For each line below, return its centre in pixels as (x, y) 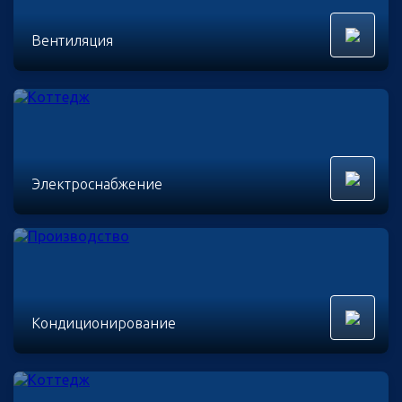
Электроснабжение (97, 184)
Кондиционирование (104, 323)
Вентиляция (72, 41)
